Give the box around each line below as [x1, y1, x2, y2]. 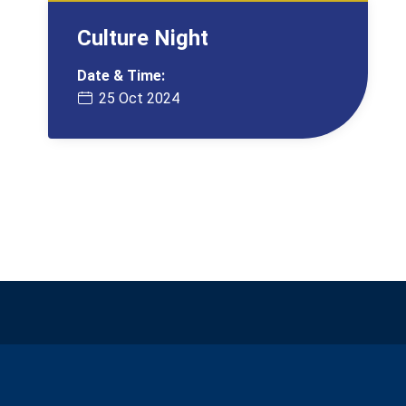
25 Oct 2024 [99, 90, 180, 107]
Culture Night [77, 25, 209, 51]
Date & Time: [77, 67, 166, 84]
